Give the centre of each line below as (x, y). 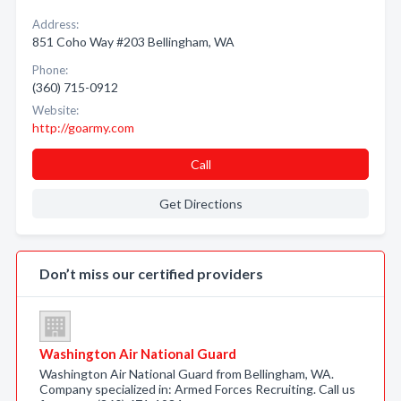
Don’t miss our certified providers (151, 273)
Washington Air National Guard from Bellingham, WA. (187, 374)
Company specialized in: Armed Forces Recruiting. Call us (197, 389)
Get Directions (200, 204)
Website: (55, 110)
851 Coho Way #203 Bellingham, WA (133, 42)
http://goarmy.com (83, 128)
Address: (55, 24)
